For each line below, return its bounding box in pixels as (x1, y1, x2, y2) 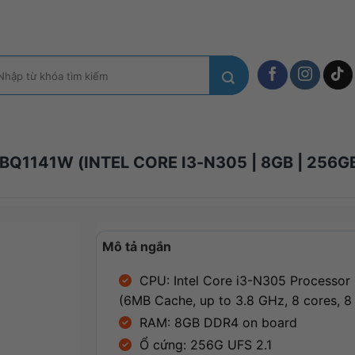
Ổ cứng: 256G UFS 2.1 (139, 336, 272, 353)
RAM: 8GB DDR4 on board (139, 314, 297, 330)
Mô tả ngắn (101, 238, 171, 254)
